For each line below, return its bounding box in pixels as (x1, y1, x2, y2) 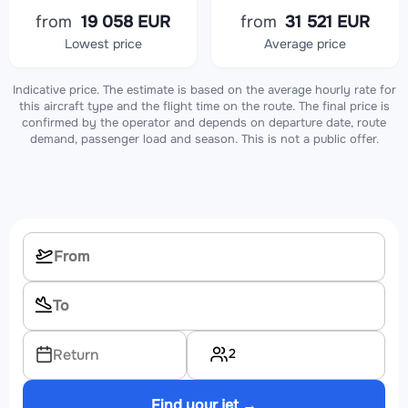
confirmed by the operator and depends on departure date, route (22, 115, 386, 131)
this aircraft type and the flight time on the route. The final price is (18, 98, 390, 115)
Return (53, 345, 99, 365)
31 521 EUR (280, 12, 371, 33)
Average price (264, 36, 346, 53)
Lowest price (64, 36, 142, 53)
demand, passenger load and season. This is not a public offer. (29, 131, 379, 148)
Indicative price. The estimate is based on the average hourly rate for (12, 82, 396, 98)
